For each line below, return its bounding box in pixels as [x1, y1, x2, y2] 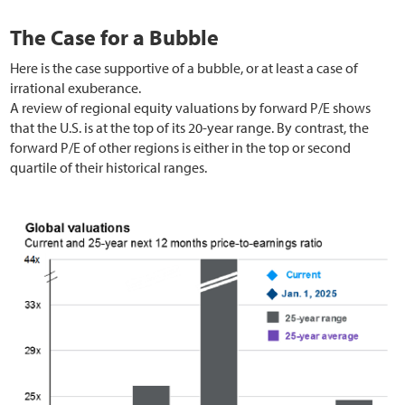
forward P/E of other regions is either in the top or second [10, 138, 352, 157]
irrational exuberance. [10, 79, 142, 98]
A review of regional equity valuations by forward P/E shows [10, 99, 372, 118]
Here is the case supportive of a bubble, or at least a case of [10, 59, 359, 78]
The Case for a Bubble [10, 24, 220, 52]
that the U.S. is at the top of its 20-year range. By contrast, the [10, 118, 370, 137]
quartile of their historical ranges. [10, 158, 208, 177]
